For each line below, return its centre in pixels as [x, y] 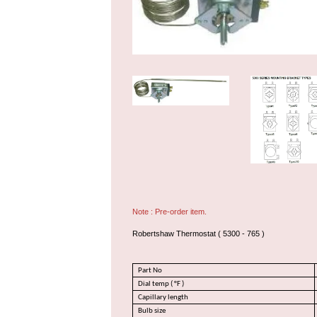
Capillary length [164, 297]
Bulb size [153, 311]
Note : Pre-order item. [169, 212]
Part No [150, 270]
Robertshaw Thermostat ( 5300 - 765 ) [198, 234]
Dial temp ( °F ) [161, 284]
